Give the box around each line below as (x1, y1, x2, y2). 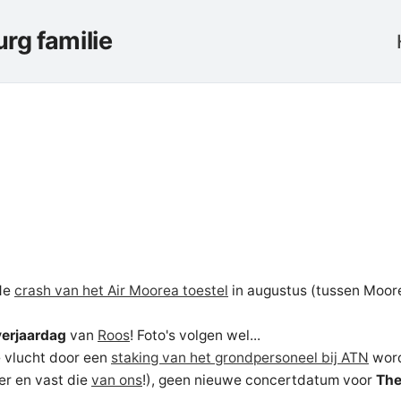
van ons (91, 371, 142, 388)
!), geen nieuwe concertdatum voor (142, 371, 376, 388)
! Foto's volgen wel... (130, 327, 260, 344)
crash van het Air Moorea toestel (14, 282, 228, 299)
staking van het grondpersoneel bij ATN (111, 349, 369, 366)
